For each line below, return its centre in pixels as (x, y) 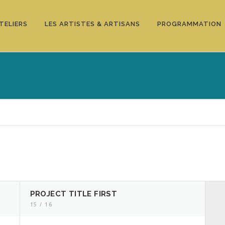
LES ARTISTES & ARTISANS (92, 24)
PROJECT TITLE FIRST (74, 194)
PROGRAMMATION (189, 24)
